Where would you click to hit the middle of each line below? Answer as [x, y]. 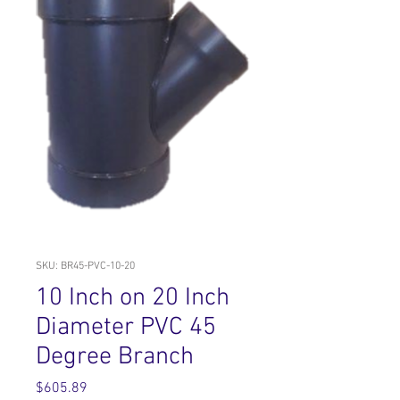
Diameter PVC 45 [126, 328]
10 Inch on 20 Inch [133, 298]
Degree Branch [115, 357]
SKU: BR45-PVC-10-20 [85, 266]
